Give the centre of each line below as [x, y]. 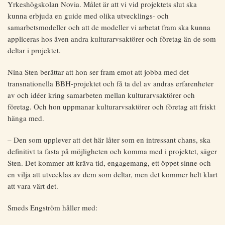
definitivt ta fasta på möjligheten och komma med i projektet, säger [112, 151]
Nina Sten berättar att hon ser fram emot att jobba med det [98, 72]
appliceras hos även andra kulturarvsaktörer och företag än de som [112, 39]
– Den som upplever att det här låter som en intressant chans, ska [109, 140]
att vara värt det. [33, 186]
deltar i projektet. [34, 50]
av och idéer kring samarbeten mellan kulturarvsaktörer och [101, 95]
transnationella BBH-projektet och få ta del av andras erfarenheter [110, 84]
